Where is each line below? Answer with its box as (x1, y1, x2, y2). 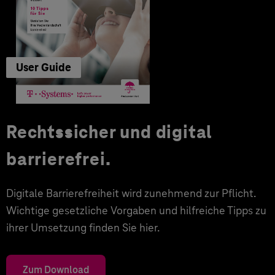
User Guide (16, 60, 71, 74)
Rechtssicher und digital (6, 121, 213, 143)
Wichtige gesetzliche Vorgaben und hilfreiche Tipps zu (6, 203, 266, 217)
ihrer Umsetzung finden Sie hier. (6, 220, 160, 234)
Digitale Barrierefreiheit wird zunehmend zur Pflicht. (6, 186, 256, 200)
